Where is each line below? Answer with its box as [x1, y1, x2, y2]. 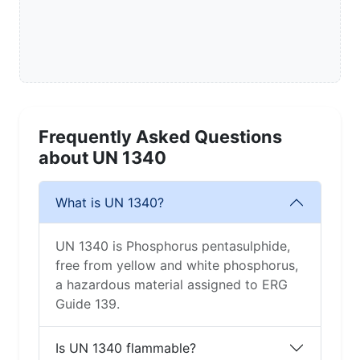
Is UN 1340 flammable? [55, 339, 196, 356]
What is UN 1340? [55, 194, 164, 211]
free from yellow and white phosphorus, [55, 257, 298, 274]
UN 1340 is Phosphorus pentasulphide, [55, 238, 290, 255]
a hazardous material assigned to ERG [55, 276, 288, 293]
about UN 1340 [39, 147, 166, 169]
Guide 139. [55, 296, 120, 313]
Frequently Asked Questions [39, 126, 282, 148]
